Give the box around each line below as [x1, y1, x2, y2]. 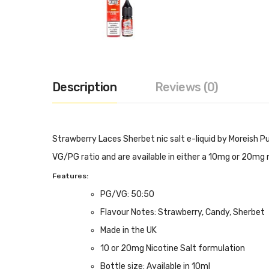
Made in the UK [100, 225, 157, 235]
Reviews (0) [154, 80, 219, 94]
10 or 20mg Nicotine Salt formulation [100, 243, 245, 253]
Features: [52, 172, 88, 180]
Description [52, 80, 117, 94]
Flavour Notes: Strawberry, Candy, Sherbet [100, 207, 265, 217]
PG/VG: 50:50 [100, 189, 154, 199]
